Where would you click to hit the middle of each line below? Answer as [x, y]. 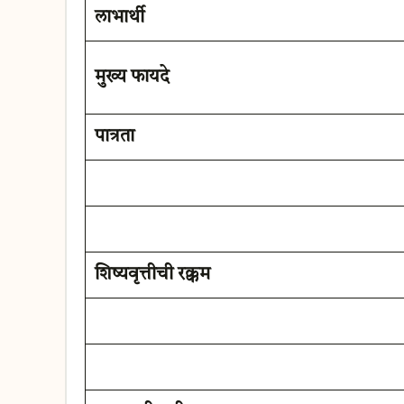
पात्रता [114, 137]
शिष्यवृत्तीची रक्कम [152, 275]
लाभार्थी [119, 18]
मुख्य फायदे [132, 77]
